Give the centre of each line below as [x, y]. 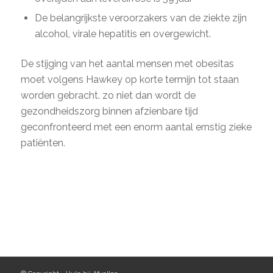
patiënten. [43, 143]
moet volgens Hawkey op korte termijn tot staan [129, 79]
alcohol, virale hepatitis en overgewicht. [122, 34]
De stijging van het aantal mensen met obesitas [127, 63]
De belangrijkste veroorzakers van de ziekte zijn [140, 18]
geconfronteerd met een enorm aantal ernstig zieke [136, 127]
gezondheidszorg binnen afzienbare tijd [109, 111]
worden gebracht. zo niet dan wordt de [108, 95]
